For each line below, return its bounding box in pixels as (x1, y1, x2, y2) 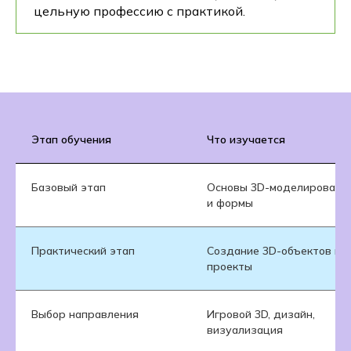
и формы (207, 195, 253, 210)
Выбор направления (31, 306, 139, 321)
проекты (207, 259, 252, 273)
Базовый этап (31, 179, 106, 194)
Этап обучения (31, 132, 111, 147)
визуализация (207, 322, 283, 337)
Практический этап (31, 243, 135, 258)
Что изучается (207, 132, 285, 147)
